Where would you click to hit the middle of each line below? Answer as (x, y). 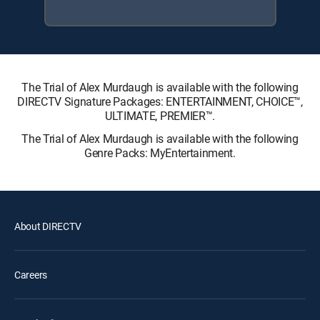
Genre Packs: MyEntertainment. (160, 152)
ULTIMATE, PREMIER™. (160, 115)
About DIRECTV (48, 226)
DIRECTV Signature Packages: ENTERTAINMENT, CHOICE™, (160, 101)
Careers (31, 274)
